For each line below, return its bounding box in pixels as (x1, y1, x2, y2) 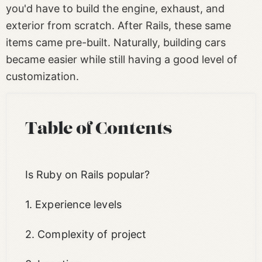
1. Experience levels (25, 198, 122, 211)
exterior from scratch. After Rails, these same (6, 19, 231, 32)
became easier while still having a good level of (6, 53, 237, 65)
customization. (6, 70, 79, 82)
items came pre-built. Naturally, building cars (6, 36, 226, 49)
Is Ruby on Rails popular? (25, 168, 150, 181)
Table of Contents (25, 121, 172, 138)
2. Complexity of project (25, 227, 147, 240)
